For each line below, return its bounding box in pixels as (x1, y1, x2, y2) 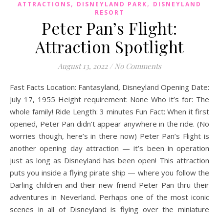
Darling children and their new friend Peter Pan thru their (10, 179, 209, 190)
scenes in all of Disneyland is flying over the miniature (10, 204, 209, 214)
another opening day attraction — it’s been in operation (10, 143, 209, 153)
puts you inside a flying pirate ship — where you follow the (10, 167, 209, 177)
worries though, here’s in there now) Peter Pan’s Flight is (10, 131, 209, 141)
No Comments (114, 61, 161, 71)
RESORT (95, 8, 124, 17)
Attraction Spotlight (35, 35, 184, 57)
